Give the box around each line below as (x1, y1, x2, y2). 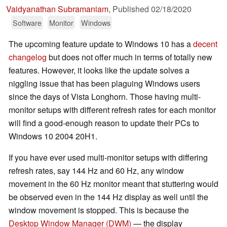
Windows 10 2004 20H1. (9, 130, 97, 142)
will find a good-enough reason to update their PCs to (9, 117, 199, 129)
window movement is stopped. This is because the (9, 204, 189, 216)
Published (112, 3, 151, 15)
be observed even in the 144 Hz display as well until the (9, 191, 208, 203)
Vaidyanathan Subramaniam (6, 3, 108, 15)
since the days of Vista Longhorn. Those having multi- (9, 91, 201, 103)
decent (193, 38, 217, 50)
